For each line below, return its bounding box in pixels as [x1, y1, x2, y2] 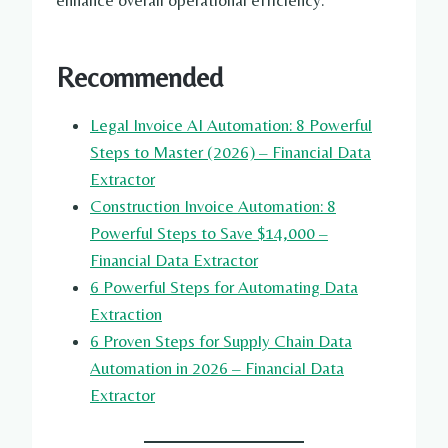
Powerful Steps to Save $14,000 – [90, 223, 328, 244]
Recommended [56, 61, 223, 94]
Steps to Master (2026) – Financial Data [90, 142, 371, 163]
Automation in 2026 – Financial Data [90, 358, 344, 379]
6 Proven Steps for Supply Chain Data [90, 331, 352, 352]
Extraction [90, 304, 162, 325]
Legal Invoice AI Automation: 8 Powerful [90, 115, 372, 136]
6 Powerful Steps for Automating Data [90, 277, 358, 298]
